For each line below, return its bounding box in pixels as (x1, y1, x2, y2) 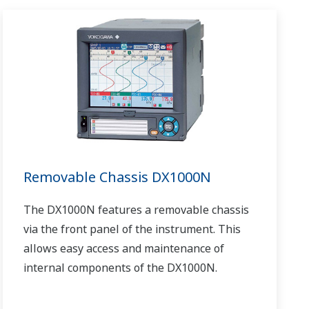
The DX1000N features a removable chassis (23, 201, 250, 217)
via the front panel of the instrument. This (23, 221, 241, 237)
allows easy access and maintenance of (23, 240, 225, 256)
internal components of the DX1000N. (23, 259, 218, 275)
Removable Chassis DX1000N (23, 167, 212, 186)
